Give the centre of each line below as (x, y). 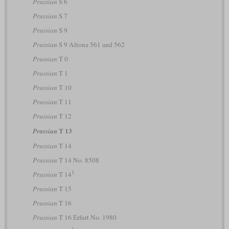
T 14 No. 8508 (78, 160)
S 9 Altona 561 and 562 (91, 44)
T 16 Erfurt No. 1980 (87, 217)
